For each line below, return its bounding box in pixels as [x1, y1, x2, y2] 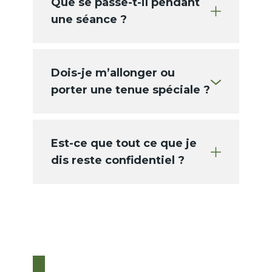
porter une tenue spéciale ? [51, 83, 210, 97]
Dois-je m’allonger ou [51, 66, 175, 80]
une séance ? [51, 13, 127, 27]
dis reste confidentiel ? [51, 154, 185, 168]
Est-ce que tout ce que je [51, 137, 197, 151]
